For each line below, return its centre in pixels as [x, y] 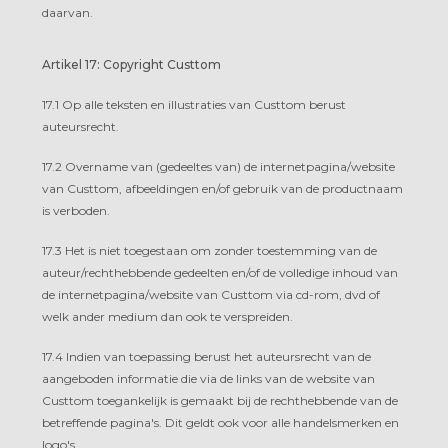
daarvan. [67, 12]
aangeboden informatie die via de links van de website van [208, 378]
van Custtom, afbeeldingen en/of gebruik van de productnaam [222, 188]
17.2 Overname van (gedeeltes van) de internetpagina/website [218, 166]
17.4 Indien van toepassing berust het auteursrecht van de [206, 356]
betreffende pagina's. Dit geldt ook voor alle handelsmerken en [220, 422]
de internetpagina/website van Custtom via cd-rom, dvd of [211, 294]
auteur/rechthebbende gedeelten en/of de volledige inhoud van [220, 272]
